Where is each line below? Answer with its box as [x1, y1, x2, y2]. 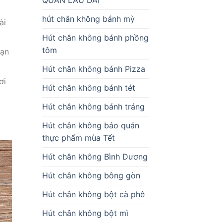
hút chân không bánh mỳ [42, 13, 135, 24]
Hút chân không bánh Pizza [42, 63, 145, 74]
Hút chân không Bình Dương [42, 151, 148, 162]
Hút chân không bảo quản [42, 120, 139, 130]
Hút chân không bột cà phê [42, 189, 145, 199]
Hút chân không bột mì [42, 208, 128, 218]
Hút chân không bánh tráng [42, 101, 145, 111]
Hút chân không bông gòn [42, 170, 140, 180]
